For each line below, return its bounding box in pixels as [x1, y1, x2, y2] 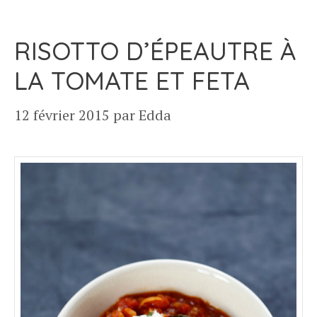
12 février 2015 [14, 105, 110, 125]
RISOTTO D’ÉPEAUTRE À [14, 35, 296, 67]
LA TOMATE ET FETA [14, 65, 250, 96]
